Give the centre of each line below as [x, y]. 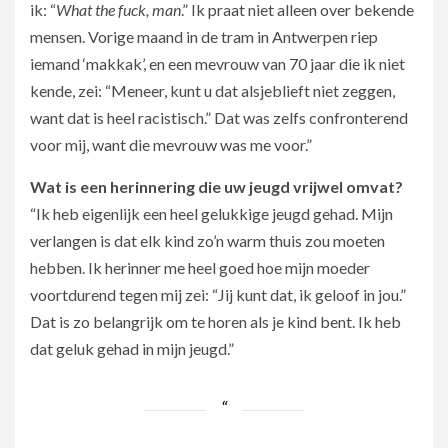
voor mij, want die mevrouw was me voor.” [171, 144]
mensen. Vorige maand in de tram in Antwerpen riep [204, 36]
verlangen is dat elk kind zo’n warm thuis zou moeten [207, 240]
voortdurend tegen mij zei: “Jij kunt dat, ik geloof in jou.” [218, 294]
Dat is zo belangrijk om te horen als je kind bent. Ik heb [215, 321]
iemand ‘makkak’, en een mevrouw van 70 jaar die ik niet [217, 63]
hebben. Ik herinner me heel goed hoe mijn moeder [200, 267]
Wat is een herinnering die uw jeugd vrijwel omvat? [216, 186]
